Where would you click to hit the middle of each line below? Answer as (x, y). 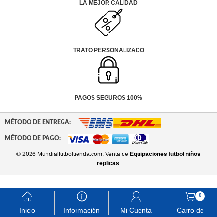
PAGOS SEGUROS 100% (108, 98)
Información (82, 210)
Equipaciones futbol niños (165, 154)
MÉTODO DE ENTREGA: (38, 122)
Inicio (27, 210)
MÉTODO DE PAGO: (33, 138)
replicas (108, 163)
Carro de (190, 210)
